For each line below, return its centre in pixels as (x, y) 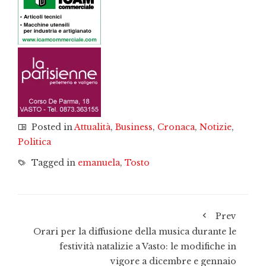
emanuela (99, 163)
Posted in (52, 127)
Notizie (216, 127)
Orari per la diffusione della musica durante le (135, 232)
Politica (34, 142)
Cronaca (176, 127)
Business (134, 127)
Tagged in (53, 163)
